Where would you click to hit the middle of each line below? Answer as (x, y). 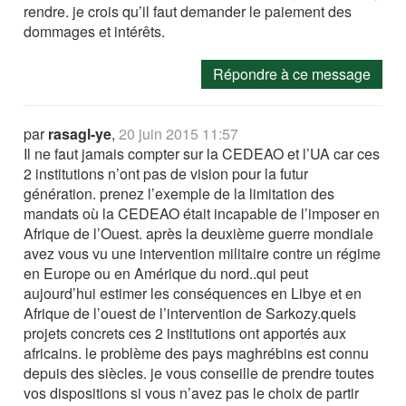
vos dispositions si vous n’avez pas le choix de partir (192, 393)
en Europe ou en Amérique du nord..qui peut (166, 273)
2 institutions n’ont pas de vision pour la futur (166, 174)
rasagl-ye (80, 134)
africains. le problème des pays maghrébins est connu (197, 353)
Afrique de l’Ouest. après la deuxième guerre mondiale (199, 233)
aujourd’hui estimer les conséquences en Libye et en (193, 293)
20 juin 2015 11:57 (179, 134)
